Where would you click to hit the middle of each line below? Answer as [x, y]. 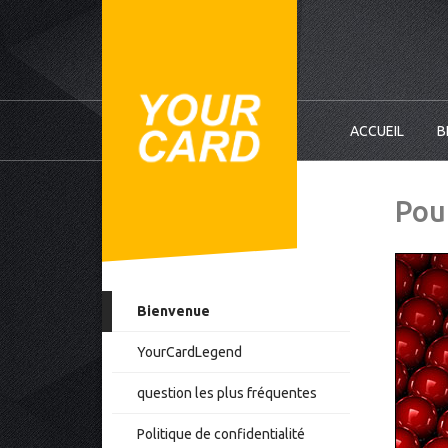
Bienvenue [173, 311]
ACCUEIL [377, 131]
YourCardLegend [189, 352]
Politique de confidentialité [221, 434]
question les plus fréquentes [227, 393]
